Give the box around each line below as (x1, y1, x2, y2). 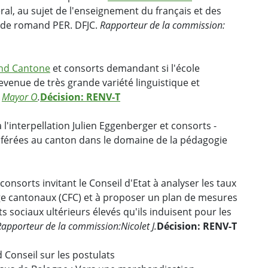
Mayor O (2, 90, 38, 104)
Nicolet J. (121, 220, 157, 233)
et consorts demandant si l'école (50, 62, 200, 75)
